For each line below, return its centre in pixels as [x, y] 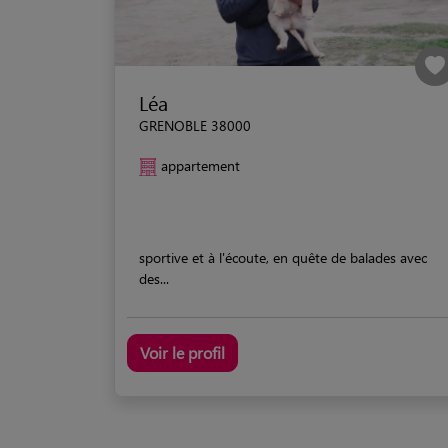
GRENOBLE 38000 [195, 125]
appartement [200, 165]
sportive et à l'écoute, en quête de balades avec [283, 257]
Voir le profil [182, 352]
